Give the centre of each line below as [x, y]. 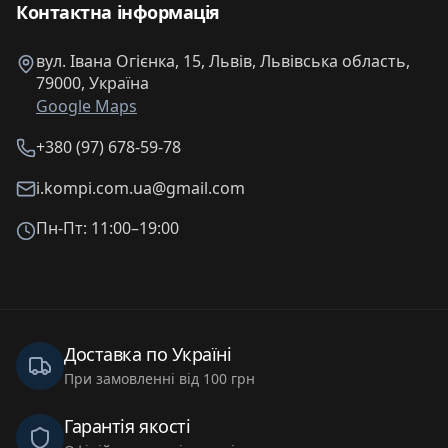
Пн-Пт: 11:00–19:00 [107, 228]
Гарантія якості [127, 425]
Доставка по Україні [148, 353]
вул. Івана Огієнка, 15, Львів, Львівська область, [223, 61]
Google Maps [86, 106]
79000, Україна [92, 83]
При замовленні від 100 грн [159, 378]
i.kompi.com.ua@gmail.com [140, 188]
